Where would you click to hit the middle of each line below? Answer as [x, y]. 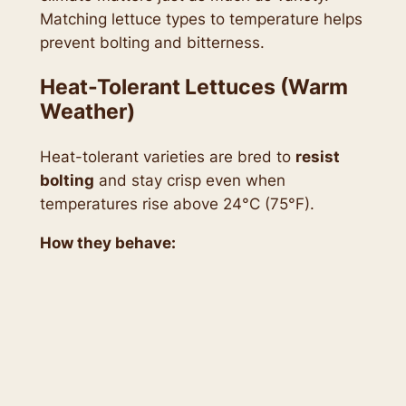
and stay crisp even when [189, 180]
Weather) [87, 111]
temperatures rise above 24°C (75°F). [177, 203]
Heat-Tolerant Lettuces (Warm [193, 87]
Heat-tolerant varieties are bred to [167, 156]
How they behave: [107, 242]
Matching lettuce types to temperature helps [201, 19]
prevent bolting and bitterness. [152, 42]
